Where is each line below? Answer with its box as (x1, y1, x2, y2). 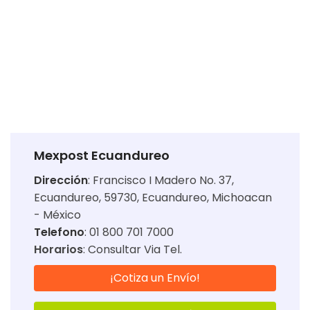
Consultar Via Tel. (88, 241, 182, 258)
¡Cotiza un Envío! (110, 270, 200, 286)
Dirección (34, 172, 88, 189)
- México (34, 207, 81, 224)
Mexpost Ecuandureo (34, 147, 170, 165)
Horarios (34, 241, 83, 258)
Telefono (34, 224, 84, 241)
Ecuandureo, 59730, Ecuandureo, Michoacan (34, 190, 272, 206)
